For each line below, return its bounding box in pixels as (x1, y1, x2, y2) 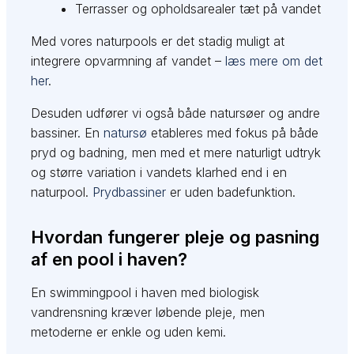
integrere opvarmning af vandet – (31, 53, 226, 70)
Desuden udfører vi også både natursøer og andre (31, 105, 321, 122)
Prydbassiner (92, 184, 167, 201)
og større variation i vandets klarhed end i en (31, 164, 288, 181)
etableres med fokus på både (147, 125, 319, 141)
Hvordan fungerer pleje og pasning (31, 227, 320, 248)
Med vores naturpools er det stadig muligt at (31, 33, 285, 50)
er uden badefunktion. (166, 184, 296, 201)
